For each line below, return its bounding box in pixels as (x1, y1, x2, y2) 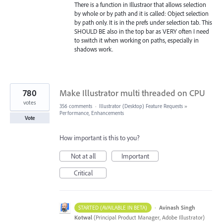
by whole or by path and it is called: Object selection (74, 9, 209, 18)
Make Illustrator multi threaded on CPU (59, 87, 205, 99)
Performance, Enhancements (59, 110, 124, 117)
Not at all (70, 152, 96, 161)
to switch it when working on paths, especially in (74, 36, 199, 45)
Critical (73, 168, 93, 178)
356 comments (59, 103, 92, 110)
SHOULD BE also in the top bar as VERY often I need (74, 27, 209, 36)
